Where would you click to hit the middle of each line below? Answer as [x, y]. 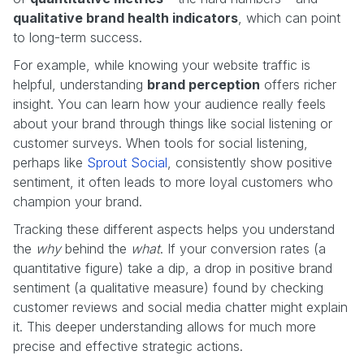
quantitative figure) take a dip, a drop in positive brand [173, 268]
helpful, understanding [80, 84]
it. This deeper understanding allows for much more [165, 326]
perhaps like [50, 162]
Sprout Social [127, 162]
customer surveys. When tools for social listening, [160, 143]
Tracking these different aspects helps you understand [174, 229]
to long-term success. [78, 37]
